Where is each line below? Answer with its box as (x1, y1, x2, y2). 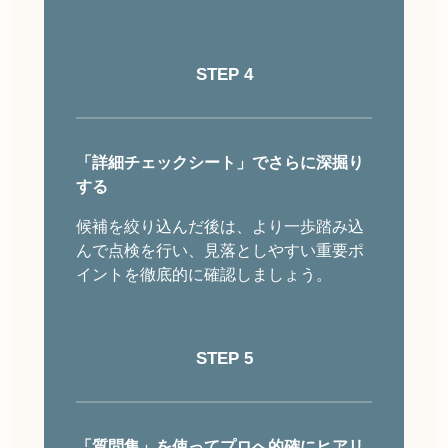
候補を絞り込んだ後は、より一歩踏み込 (76, 218, 364, 236)
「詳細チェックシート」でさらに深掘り (76, 154, 364, 172)
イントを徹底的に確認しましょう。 (76, 266, 332, 284)
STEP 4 (195, 65, 253, 85)
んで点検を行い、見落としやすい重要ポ (76, 242, 364, 260)
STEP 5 (195, 349, 253, 369)
